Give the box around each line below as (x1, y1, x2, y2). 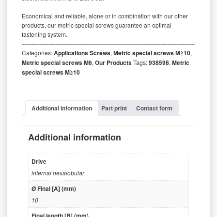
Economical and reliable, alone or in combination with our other (22, 11, 188, 20)
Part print (101, 103, 127, 112)
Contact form (136, 103, 172, 112)
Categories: (22, 48, 54, 57)
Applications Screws (54, 48, 110, 57)
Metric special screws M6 (22, 58, 92, 67)
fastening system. (22, 30, 67, 38)
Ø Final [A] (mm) (31, 184, 76, 193)
